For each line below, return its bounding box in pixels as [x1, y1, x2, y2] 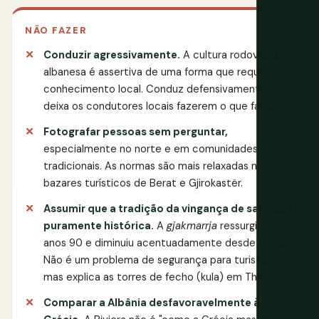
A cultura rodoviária [180, 47, 278, 62]
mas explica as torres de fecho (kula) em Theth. [43, 269, 276, 284]
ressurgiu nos [217, 218, 283, 233]
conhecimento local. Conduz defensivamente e [43, 81, 276, 96]
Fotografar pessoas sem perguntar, [43, 124, 228, 139]
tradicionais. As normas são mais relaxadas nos [43, 158, 268, 173]
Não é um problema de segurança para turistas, [43, 252, 273, 267]
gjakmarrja [167, 218, 217, 233]
